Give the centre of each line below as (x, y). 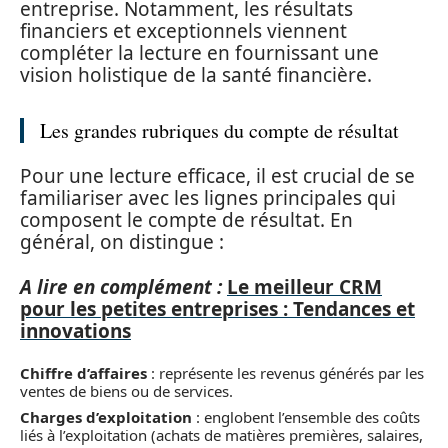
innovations (75, 330)
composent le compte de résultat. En (186, 220)
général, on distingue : (122, 242)
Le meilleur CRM (304, 286)
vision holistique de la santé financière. (196, 74)
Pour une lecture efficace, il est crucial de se (217, 176)
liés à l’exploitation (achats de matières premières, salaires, (221, 434)
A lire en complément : (121, 286)
